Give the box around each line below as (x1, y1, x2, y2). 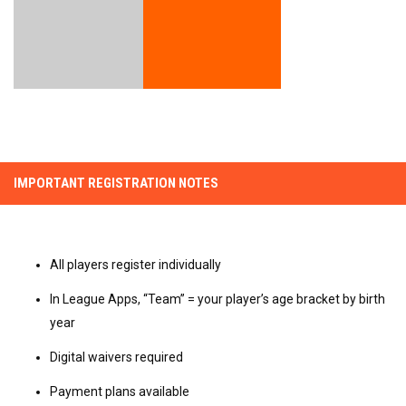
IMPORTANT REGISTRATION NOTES (14, 174, 218, 191)
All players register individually (50, 256, 221, 272)
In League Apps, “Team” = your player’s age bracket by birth (50, 291, 385, 306)
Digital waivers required (50, 349, 183, 364)
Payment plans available (50, 383, 189, 399)
